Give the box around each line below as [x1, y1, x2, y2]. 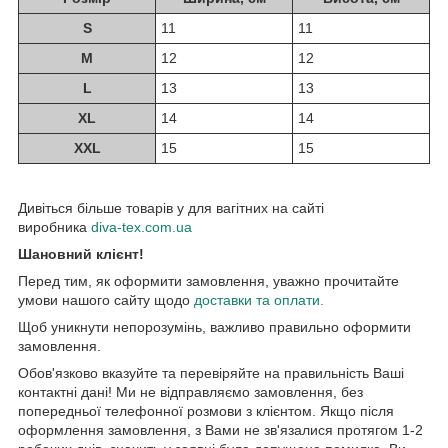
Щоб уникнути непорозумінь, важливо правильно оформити [18, 318, 411, 335]
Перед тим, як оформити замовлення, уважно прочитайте [18, 272, 399, 289]
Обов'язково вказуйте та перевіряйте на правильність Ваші [18, 364, 404, 381]
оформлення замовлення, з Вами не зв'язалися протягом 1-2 [18, 421, 423, 438]
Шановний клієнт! [18, 245, 144, 262]
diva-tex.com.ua [91, 218, 192, 235]
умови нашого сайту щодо [18, 291, 194, 308]
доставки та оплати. [194, 291, 324, 308]
